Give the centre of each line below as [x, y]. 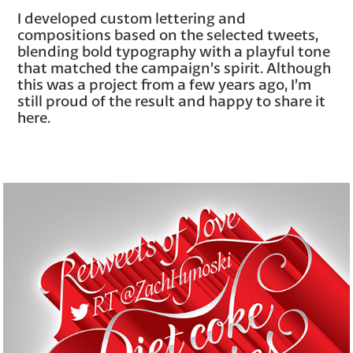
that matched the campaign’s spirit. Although [175, 67]
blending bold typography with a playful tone [174, 51]
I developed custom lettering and [132, 18]
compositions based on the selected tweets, [168, 34]
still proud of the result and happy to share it [172, 100]
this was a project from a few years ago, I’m [165, 84]
